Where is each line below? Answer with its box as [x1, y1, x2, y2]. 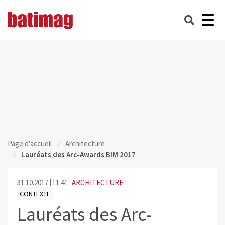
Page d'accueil [8, 139, 52, 148]
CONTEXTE [19, 189, 50, 198]
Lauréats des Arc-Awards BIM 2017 [21, 150, 136, 159]
